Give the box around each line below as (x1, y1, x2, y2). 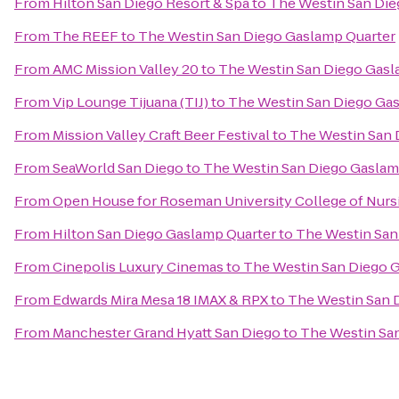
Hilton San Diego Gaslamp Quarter (53, 224, 276, 243)
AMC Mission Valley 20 (53, 60, 199, 78)
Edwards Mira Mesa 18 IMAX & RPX (53, 290, 268, 309)
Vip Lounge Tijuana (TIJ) (53, 93, 208, 111)
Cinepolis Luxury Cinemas (53, 257, 224, 276)
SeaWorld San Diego (53, 159, 183, 177)
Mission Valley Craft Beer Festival (53, 126, 270, 144)
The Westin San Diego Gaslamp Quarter (138, 27, 395, 45)
